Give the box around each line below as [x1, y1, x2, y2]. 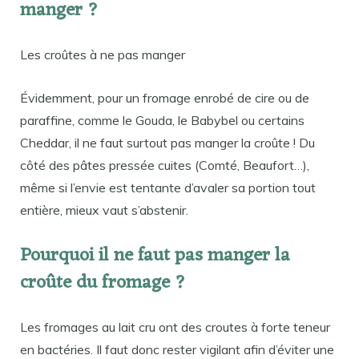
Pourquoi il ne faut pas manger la [20, 240, 290, 273]
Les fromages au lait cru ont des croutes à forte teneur [20, 319, 330, 336]
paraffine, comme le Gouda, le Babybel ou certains [20, 111, 305, 128]
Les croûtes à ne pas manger [20, 46, 185, 63]
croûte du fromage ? [20, 267, 186, 301]
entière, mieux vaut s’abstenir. [20, 201, 188, 218]
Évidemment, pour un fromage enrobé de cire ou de [20, 89, 309, 106]
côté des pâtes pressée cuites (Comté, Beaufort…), [20, 156, 309, 173]
